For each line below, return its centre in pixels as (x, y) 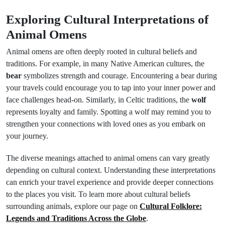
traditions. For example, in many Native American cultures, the (105, 64)
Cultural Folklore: (171, 206)
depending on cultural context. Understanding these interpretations (111, 170)
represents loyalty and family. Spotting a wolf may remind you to (108, 112)
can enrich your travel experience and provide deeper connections (110, 182)
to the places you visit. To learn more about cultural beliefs (98, 194)
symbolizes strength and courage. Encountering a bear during (119, 76)
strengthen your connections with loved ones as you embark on (106, 124)
